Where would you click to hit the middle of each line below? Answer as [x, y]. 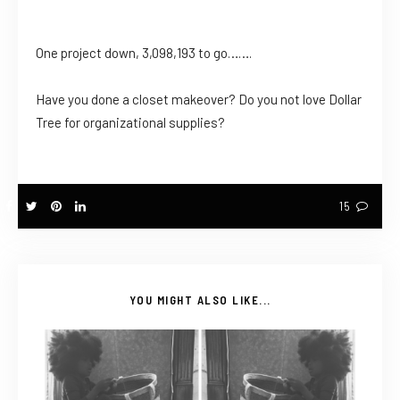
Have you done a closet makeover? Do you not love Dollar [199, 100]
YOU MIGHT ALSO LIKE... [200, 300]
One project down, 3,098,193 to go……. [144, 53]
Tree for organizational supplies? [130, 123]
